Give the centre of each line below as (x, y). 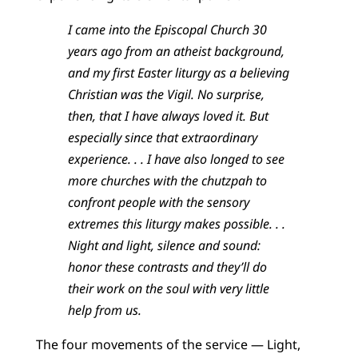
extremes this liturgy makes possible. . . (176, 224)
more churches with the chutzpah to (167, 181)
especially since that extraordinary (162, 138)
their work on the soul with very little (168, 289)
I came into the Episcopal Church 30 (167, 30)
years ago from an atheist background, (176, 52)
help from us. (104, 310)
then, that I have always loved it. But (168, 116)
